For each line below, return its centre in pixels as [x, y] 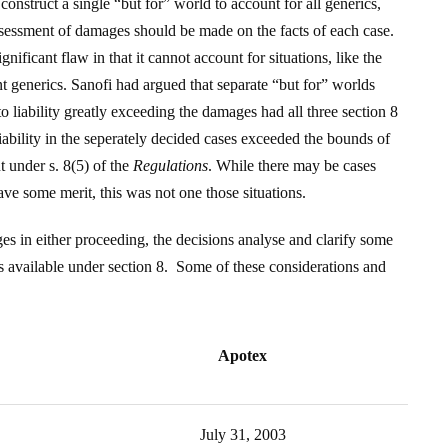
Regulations [170, 165]
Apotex [242, 355]
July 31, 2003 [242, 434]
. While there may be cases [292, 165]
